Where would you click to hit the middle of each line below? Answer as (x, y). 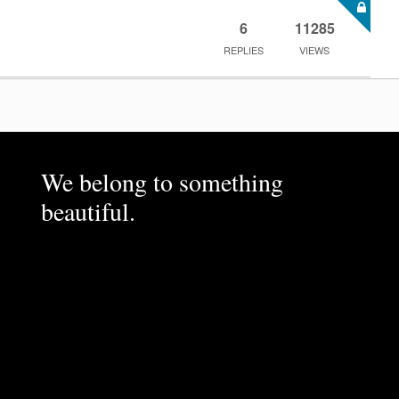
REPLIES (243, 49)
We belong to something (162, 181)
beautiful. (88, 211)
